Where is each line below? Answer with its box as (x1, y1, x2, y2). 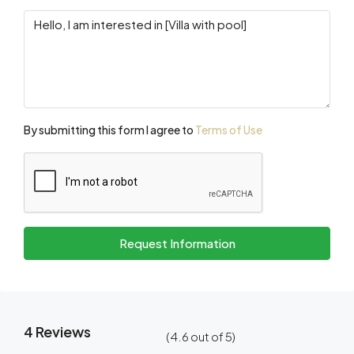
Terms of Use (195, 122, 262, 137)
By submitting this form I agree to (24, 122, 195, 137)
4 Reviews (24, 322, 91, 341)
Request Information (119, 235, 235, 251)
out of (189, 329, 225, 345)
